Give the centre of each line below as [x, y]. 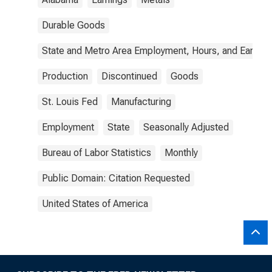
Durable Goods [73, 25]
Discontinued [129, 76]
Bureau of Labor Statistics [97, 153]
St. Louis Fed [70, 102]
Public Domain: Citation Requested [116, 178]
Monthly [181, 153]
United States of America [95, 204]
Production [65, 76]
